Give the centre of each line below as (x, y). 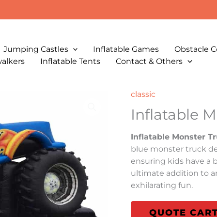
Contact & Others (149, 61)
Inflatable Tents (70, 61)
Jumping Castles (36, 49)
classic (143, 94)
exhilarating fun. (162, 185)
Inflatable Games (126, 49)
